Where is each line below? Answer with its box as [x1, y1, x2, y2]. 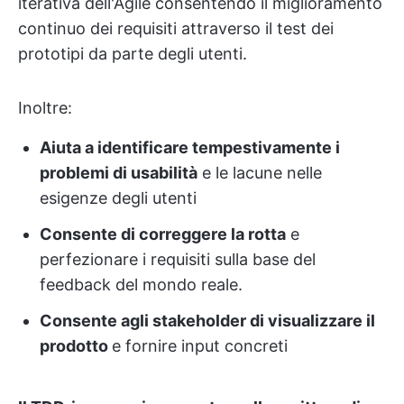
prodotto [40, 335, 112, 355]
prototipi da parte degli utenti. [18, 43, 247, 63]
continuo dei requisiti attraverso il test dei [18, 18, 334, 38]
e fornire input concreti [112, 335, 288, 355]
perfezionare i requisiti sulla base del [40, 249, 316, 269]
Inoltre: [18, 97, 72, 117]
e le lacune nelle [197, 162, 322, 182]
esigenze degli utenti [40, 188, 197, 207]
